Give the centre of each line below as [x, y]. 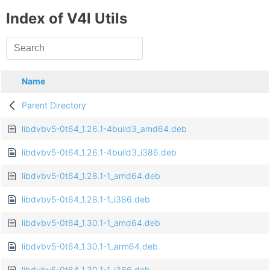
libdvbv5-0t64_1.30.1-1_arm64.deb [90, 246]
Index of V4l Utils [67, 19]
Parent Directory [54, 105]
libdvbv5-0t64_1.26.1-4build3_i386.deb [99, 152]
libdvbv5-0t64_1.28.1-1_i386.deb [86, 199]
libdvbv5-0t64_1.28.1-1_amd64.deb [91, 176]
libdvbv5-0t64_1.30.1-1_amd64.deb [91, 223]
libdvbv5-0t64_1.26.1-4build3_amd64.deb [104, 129]
